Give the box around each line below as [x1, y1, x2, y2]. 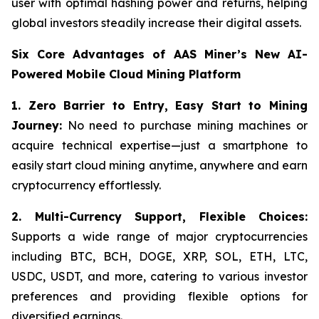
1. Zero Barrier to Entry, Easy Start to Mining [11, 98, 308, 113]
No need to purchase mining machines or [62, 117, 308, 132]
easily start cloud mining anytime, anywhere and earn [11, 157, 308, 172]
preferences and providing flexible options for [11, 288, 308, 303]
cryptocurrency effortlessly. [11, 177, 161, 192]
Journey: [11, 117, 62, 132]
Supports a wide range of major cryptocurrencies [11, 229, 308, 244]
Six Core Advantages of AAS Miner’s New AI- [11, 46, 308, 61]
